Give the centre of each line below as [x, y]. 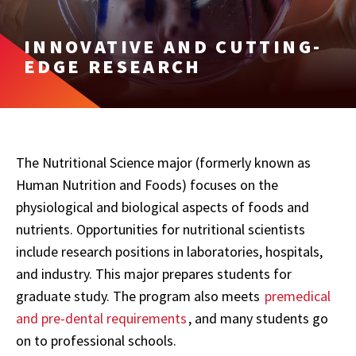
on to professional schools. [96, 341]
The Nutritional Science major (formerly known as [163, 163]
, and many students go [258, 318]
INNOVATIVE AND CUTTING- [173, 46]
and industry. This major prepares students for [154, 274]
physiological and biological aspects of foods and [163, 207]
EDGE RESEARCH [113, 66]
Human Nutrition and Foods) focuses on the [147, 185]
